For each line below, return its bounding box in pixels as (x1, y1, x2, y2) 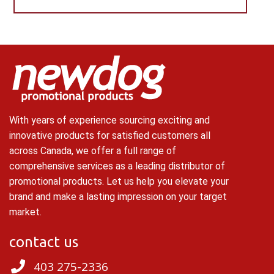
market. (9, 206, 42, 218)
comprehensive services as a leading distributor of (9, 160, 225, 172)
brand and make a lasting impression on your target (9, 191, 227, 203)
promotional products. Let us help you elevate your (9, 176, 229, 188)
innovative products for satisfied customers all (9, 130, 210, 142)
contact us (9, 234, 78, 251)
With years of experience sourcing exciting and (9, 114, 210, 127)
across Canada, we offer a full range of (9, 145, 176, 157)
